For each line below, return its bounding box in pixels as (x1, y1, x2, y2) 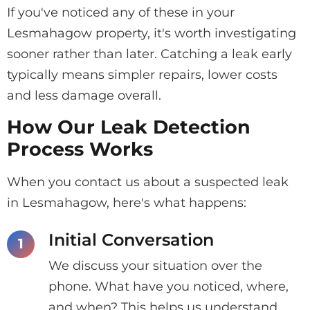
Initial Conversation (48, 229, 214, 250)
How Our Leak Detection (7, 115, 250, 138)
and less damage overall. (7, 87, 161, 103)
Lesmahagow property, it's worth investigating (7, 25, 296, 41)
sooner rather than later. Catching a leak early (7, 46, 292, 62)
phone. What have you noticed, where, (48, 278, 289, 294)
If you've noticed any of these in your (7, 4, 235, 20)
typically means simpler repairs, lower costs (7, 66, 277, 82)
